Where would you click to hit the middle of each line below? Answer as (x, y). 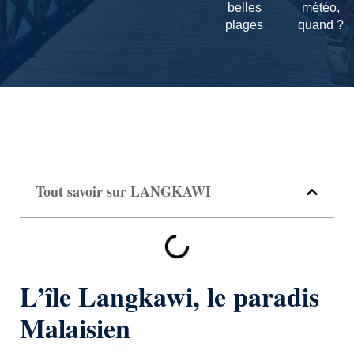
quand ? (320, 25)
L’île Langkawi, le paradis (169, 296)
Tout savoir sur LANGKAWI (123, 191)
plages (244, 25)
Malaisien (75, 328)
